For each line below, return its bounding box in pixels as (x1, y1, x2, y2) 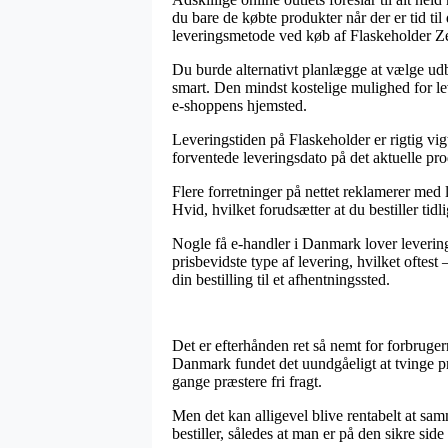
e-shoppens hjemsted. (172, 96, 307, 114)
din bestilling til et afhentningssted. (172, 270, 390, 288)
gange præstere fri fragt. (172, 372, 322, 390)
